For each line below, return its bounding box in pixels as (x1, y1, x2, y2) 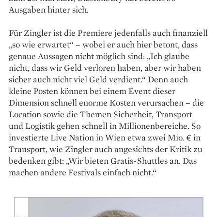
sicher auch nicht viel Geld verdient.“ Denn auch (9, 73, 188, 85)
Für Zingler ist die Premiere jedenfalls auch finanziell (9, 27, 208, 38)
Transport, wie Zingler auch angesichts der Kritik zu (9, 143, 202, 155)
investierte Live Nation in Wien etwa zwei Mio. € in (9, 131, 201, 143)
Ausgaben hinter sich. (9, 3, 89, 15)
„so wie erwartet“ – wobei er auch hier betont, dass (9, 38, 198, 50)
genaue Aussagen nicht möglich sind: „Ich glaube (9, 50, 189, 62)
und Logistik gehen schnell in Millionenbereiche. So (9, 120, 201, 131)
